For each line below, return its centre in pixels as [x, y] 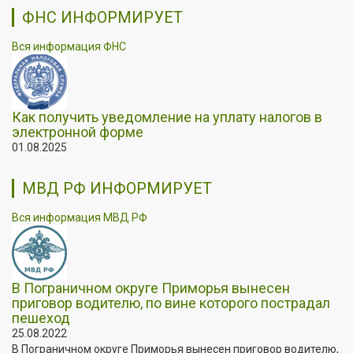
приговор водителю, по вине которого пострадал [171, 303]
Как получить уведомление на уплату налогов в [167, 117]
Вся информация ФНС [69, 46]
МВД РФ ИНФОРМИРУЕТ [117, 188]
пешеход [41, 318]
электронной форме [78, 132]
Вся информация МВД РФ [80, 217]
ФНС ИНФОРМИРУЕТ [102, 17]
